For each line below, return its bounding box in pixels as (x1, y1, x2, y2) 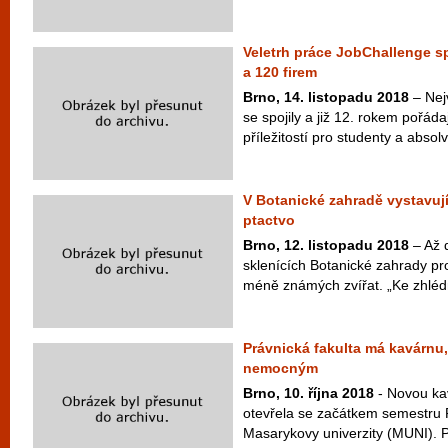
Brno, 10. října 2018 (243, 385, 374, 401)
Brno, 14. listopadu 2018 (243, 89, 409, 105)
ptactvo (243, 212, 295, 228)
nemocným (243, 360, 318, 376)
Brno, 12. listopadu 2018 (243, 237, 409, 253)
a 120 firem (243, 64, 317, 80)
